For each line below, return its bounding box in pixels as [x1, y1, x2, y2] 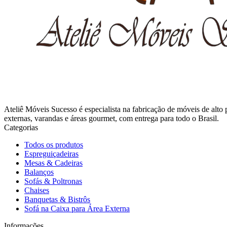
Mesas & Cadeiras [24, 158, 83, 167]
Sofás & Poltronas [24, 176, 82, 185]
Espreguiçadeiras [24, 149, 79, 158]
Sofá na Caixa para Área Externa [24, 204, 130, 213]
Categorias [4, 123, 38, 132]
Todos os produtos [24, 140, 83, 149]
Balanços [24, 167, 54, 176]
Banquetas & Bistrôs [24, 195, 90, 204]
